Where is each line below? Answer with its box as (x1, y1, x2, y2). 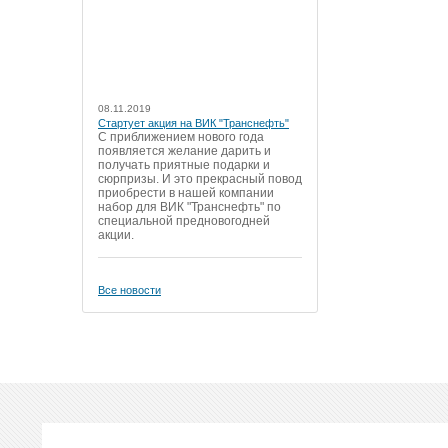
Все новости (98, 284, 161, 297)
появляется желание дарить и (98, 144, 271, 159)
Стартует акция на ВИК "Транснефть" (98, 117, 289, 130)
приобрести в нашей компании (98, 186, 274, 201)
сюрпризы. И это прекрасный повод (98, 172, 302, 187)
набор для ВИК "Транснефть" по (98, 200, 281, 215)
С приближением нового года (98, 130, 264, 145)
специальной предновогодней (98, 214, 270, 229)
